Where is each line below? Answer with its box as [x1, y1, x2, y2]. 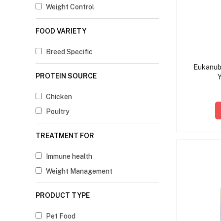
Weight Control [46, 3, 94, 11]
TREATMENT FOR [36, 132, 94, 140]
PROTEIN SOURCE [36, 72, 97, 80]
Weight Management [46, 167, 112, 176]
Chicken [46, 93, 72, 101]
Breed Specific [46, 48, 93, 56]
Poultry [46, 108, 70, 116]
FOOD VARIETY [36, 27, 86, 36]
